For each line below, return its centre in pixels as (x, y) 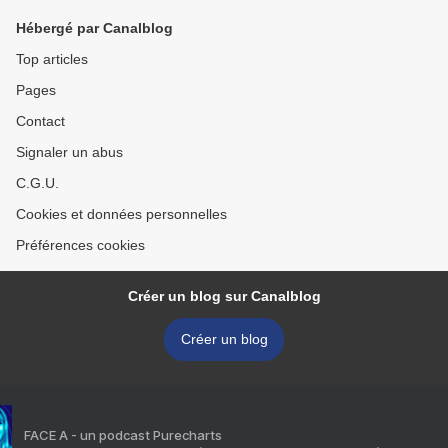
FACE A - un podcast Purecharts (123, 435)
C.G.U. (37, 183)
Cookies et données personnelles (121, 214)
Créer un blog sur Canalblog (224, 296)
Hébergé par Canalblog (94, 28)
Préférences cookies (80, 245)
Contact (40, 121)
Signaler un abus (69, 152)
